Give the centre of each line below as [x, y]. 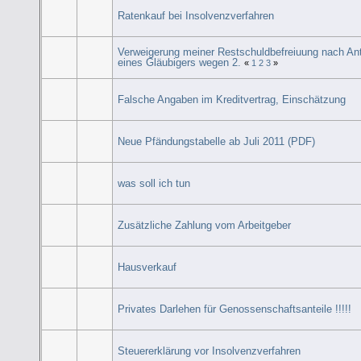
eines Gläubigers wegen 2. [181, 62]
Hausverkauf [147, 267]
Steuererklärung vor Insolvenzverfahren [210, 351]
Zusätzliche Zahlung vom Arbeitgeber [205, 225]
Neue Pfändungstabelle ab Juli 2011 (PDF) [217, 141]
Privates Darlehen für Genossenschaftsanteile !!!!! [235, 309]
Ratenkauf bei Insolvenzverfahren [196, 15]
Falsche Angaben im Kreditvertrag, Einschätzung [232, 99]
